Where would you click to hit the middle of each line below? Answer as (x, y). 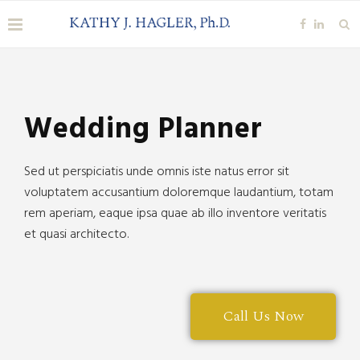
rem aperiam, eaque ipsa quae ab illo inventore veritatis (175, 214)
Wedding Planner (143, 130)
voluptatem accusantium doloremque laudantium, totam (179, 193)
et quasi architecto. (76, 235)
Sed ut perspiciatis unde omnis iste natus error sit (157, 172)
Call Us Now (263, 316)
